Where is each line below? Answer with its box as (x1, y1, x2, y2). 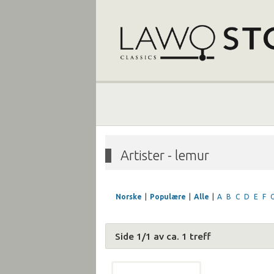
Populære (150, 192, 186, 201)
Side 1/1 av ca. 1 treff (115, 230, 211, 242)
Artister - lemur (120, 147, 209, 163)
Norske (116, 192, 142, 201)
